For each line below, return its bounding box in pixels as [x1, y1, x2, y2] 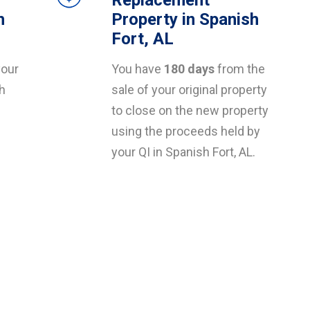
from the [215, 62, 265, 76]
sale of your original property [111, 82, 267, 97]
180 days [164, 62, 215, 76]
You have [111, 62, 164, 76]
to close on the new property [111, 103, 268, 118]
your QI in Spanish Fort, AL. [111, 145, 255, 159]
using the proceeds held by [111, 124, 260, 138]
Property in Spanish [111, 10, 259, 29]
